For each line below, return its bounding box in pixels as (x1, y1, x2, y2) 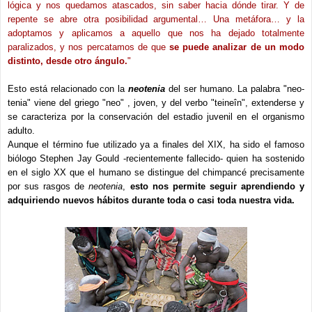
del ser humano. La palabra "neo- (165, 84, 305, 95)
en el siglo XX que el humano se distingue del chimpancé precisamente (8, 167, 304, 178)
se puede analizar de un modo (169, 42, 305, 53)
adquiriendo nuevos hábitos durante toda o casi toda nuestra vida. (8, 195, 297, 206)
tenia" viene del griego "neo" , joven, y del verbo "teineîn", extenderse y (8, 97, 304, 109)
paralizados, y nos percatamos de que (8, 42, 170, 53)
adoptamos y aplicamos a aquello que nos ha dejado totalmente (8, 28, 304, 39)
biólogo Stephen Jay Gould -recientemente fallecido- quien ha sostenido (8, 153, 304, 164)
